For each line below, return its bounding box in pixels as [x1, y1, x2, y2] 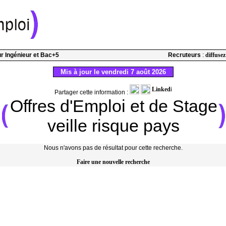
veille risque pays [47, 116, 180, 135]
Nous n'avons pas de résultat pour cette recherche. [43, 144, 183, 151]
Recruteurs [168, 51, 201, 59]
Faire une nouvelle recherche [76, 158, 150, 165]
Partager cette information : [54, 89, 130, 96]
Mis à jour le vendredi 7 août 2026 [54, 68, 172, 76]
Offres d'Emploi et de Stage [10, 96, 217, 116]
